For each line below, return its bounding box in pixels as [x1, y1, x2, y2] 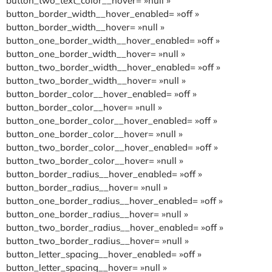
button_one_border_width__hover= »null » [6, 47, 185, 59]
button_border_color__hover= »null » [6, 101, 162, 113]
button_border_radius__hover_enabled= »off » [6, 168, 202, 180]
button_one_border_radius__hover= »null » [6, 208, 188, 220]
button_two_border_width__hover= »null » [6, 74, 186, 86]
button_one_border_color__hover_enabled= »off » [6, 114, 217, 126]
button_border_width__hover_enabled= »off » [6, 7, 199, 19]
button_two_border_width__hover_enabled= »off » [6, 61, 220, 73]
